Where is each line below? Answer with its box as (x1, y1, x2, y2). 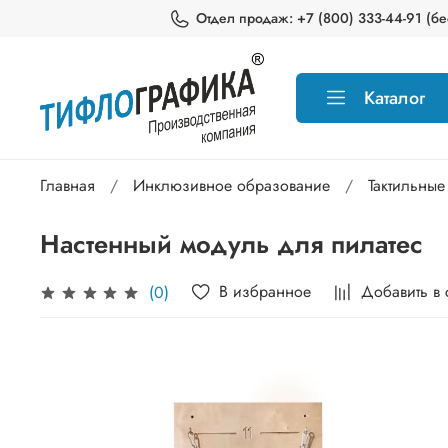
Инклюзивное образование (133, 173, 330, 197)
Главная (40, 173, 95, 197)
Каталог (364, 85, 426, 112)
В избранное (219, 279, 312, 303)
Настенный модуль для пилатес (40, 225, 423, 263)
